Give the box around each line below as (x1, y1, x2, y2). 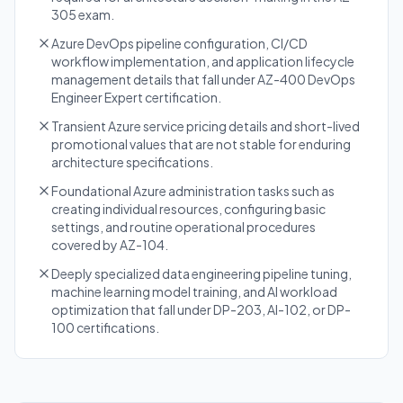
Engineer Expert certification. (51, 89, 221, 105)
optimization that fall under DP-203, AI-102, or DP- (51, 301, 351, 318)
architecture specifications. (51, 154, 213, 170)
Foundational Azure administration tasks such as (51, 183, 335, 199)
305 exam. (51, 6, 114, 22)
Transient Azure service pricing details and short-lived (51, 118, 360, 134)
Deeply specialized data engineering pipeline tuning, (51, 265, 352, 282)
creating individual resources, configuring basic (51, 201, 326, 217)
